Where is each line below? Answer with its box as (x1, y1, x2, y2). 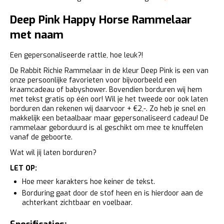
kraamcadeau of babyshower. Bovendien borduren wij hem (10, 85, 202, 94)
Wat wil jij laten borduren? (10, 148, 96, 157)
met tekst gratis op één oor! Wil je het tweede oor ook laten (10, 94, 208, 104)
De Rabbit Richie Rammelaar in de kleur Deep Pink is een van (10, 66, 208, 75)
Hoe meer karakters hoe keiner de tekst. (22, 177, 155, 186)
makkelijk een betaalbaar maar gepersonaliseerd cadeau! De (10, 113, 208, 123)
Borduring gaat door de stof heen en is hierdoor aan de (22, 188, 203, 198)
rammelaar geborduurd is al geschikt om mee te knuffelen (10, 123, 203, 132)
